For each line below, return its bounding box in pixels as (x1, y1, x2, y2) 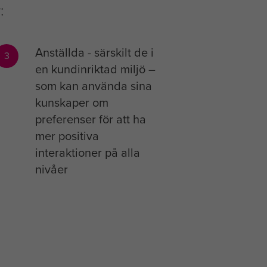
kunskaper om (35, 94, 108, 111)
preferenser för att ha (35, 110, 146, 128)
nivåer (35, 160, 68, 178)
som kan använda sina (35, 77, 152, 95)
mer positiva (35, 127, 99, 145)
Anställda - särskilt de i (35, 44, 154, 61)
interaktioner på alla (35, 144, 140, 162)
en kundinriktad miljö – (35, 60, 156, 78)
